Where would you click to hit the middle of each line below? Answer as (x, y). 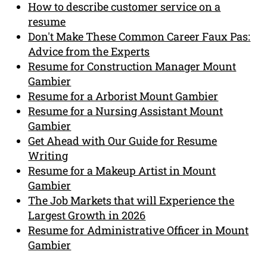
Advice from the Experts (89, 52)
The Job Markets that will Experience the (131, 201)
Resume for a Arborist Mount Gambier (123, 96)
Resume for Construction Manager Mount (132, 66)
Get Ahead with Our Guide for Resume (123, 141)
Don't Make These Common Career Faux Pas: (139, 37)
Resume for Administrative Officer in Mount (139, 230)
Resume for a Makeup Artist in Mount (122, 171)
